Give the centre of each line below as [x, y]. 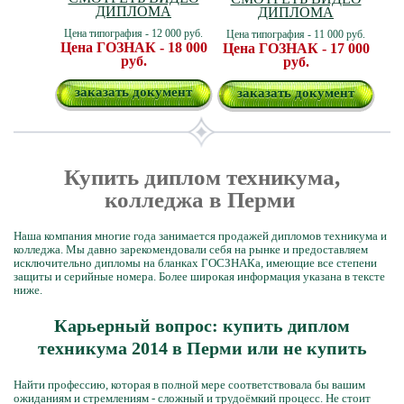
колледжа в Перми [202, 200]
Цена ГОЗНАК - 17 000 [296, 48]
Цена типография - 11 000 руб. [296, 34]
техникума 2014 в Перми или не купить [202, 348]
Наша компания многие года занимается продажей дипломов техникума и [200, 236]
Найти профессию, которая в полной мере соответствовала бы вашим [189, 385]
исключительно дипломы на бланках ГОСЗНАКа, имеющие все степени [195, 263]
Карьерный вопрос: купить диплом [202, 326]
